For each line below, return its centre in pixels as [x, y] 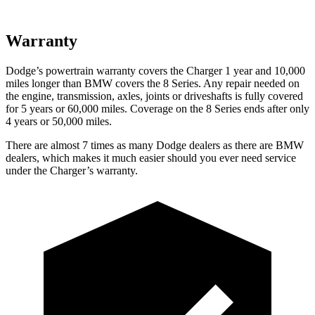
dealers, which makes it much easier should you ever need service [151, 157]
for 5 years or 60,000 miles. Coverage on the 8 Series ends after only [157, 108]
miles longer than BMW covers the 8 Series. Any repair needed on [153, 83]
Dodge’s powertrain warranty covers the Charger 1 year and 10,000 [155, 70]
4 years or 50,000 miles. [59, 121]
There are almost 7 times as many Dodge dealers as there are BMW [155, 145]
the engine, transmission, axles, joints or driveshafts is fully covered [154, 96]
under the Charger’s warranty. [72, 170]
